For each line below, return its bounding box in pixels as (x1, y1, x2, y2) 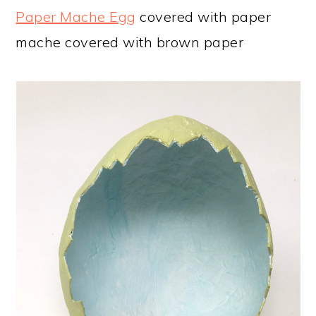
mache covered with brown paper (16, 33, 244, 51)
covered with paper (135, 8, 272, 25)
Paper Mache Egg (16, 8, 136, 25)
